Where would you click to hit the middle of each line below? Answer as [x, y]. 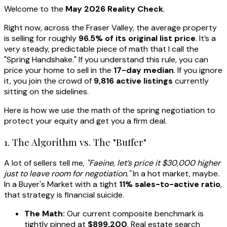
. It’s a [206, 38]
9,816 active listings [133, 81]
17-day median [144, 70]
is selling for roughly [41, 38]
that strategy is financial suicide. [64, 195]
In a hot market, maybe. [175, 174]
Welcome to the [35, 9]
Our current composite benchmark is [134, 214]
